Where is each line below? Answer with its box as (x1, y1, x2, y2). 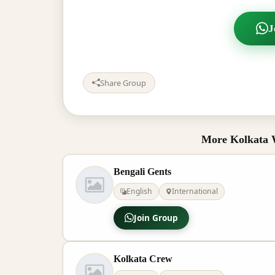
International (172, 185, 218, 196)
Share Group (100, 77, 146, 88)
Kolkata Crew (114, 253, 172, 264)
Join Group (134, 211, 178, 223)
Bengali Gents (114, 166, 171, 177)
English (126, 185, 152, 196)
